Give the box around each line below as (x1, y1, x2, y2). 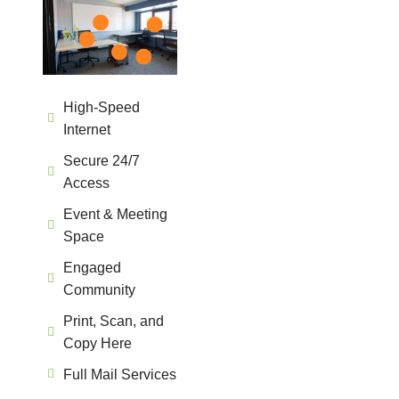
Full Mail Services (62, 366, 176, 382)
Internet (62, 121, 110, 137)
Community (62, 281, 135, 297)
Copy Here (62, 335, 132, 351)
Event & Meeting (62, 206, 167, 222)
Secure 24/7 (62, 152, 140, 168)
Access (62, 175, 110, 191)
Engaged (62, 259, 121, 275)
